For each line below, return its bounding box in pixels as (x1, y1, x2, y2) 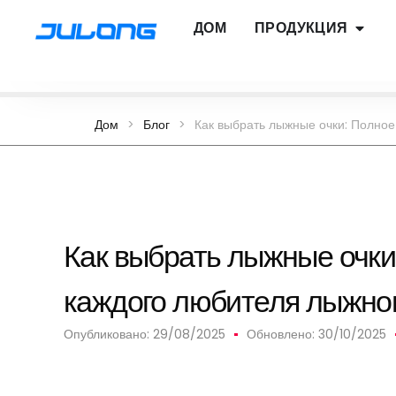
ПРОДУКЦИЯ (254, 18, 348, 38)
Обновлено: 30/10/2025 (247, 325, 386, 343)
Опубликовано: (64, 325, 153, 343)
